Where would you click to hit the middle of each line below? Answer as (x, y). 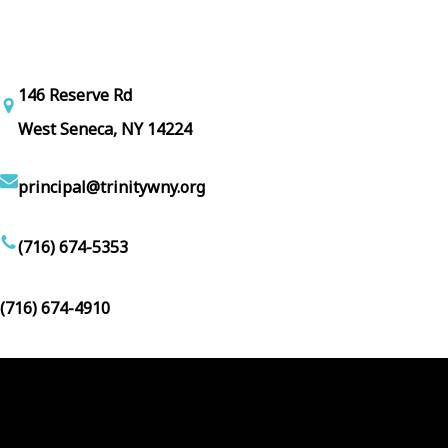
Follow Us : (60, 421)
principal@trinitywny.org (111, 186)
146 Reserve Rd (75, 94)
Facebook (146, 419)
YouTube (172, 419)
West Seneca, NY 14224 (105, 128)
